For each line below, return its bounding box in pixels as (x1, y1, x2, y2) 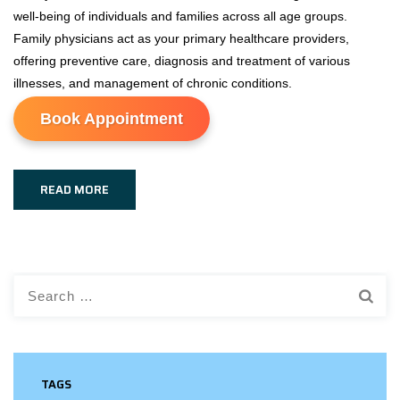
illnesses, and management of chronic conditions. (13, 76, 292, 90)
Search (12, 278, 54, 292)
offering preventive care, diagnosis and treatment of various (13, 54, 350, 68)
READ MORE (40, 180, 109, 199)
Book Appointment (40, 110, 183, 128)
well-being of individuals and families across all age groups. (13, 9, 347, 23)
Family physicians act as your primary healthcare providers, (13, 31, 349, 46)
